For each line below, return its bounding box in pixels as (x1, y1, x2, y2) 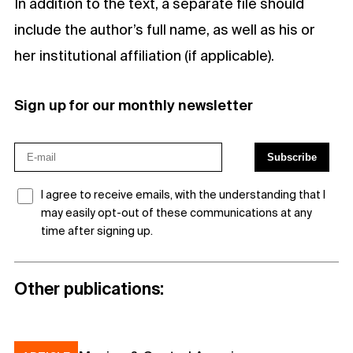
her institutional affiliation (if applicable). (14, 47, 274, 65)
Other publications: (14, 279, 164, 299)
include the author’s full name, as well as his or (14, 21, 315, 39)
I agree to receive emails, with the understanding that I (41, 188, 325, 202)
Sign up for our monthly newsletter (14, 97, 253, 114)
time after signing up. (41, 225, 153, 238)
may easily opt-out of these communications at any (41, 206, 312, 220)
